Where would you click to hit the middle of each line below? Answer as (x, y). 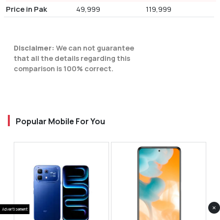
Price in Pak (27, 9)
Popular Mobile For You (60, 122)
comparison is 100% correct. (64, 69)
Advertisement (15, 209)
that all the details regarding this (72, 58)
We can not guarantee (94, 48)
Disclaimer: (34, 48)
